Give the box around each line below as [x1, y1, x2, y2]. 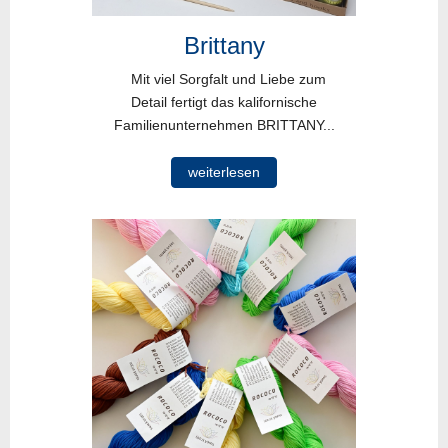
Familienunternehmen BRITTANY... [113, 116, 335, 133]
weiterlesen [188, 163, 260, 180]
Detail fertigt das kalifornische [131, 93, 317, 110]
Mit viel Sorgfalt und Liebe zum [122, 70, 326, 87]
